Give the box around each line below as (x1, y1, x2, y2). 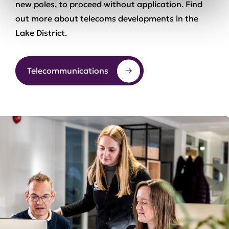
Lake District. (15, 28, 67, 38)
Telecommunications (27, 65, 108, 76)
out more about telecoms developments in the (15, 13, 198, 24)
